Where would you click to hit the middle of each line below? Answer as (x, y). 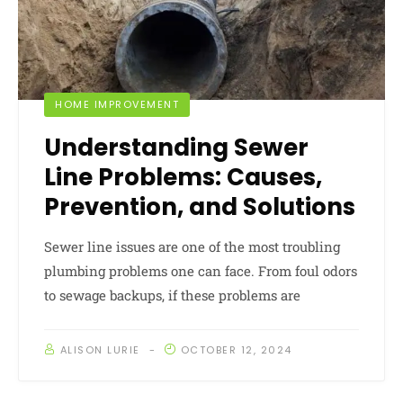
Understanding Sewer (176, 147)
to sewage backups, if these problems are (172, 295)
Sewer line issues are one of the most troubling (192, 246)
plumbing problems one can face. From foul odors (201, 270)
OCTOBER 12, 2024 (236, 349)
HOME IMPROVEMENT (117, 104)
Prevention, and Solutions (200, 206)
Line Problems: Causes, (183, 177)
